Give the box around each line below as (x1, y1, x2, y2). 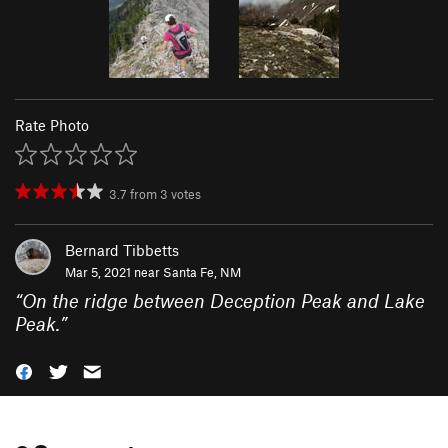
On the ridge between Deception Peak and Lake (22, 288, 425, 312)
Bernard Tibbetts (65, 240, 179, 259)
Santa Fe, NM (163, 263, 241, 280)
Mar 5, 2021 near (65, 263, 163, 280)
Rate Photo (15, 115, 89, 134)
